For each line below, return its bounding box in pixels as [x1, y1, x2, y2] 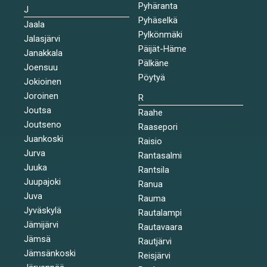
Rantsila [138, 164, 169, 175]
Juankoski [24, 133, 63, 144]
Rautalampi [138, 207, 182, 218]
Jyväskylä [24, 204, 61, 216]
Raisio [138, 135, 162, 147]
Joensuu [24, 61, 58, 73]
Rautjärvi [138, 235, 172, 247]
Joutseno [24, 119, 61, 130]
